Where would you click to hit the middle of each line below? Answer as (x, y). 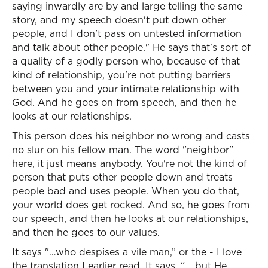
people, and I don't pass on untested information (127, 33)
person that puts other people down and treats (122, 177)
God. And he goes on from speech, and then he (124, 102)
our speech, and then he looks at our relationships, (130, 218)
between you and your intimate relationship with (126, 89)
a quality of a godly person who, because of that (126, 61)
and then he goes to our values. (86, 232)
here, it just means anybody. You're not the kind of (130, 163)
